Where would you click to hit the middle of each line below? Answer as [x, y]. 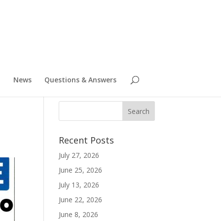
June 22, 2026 [81, 200]
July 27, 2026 [79, 155]
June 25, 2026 [81, 170]
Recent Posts [87, 140]
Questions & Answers [80, 80]
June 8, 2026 [79, 214]
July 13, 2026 [79, 185]
